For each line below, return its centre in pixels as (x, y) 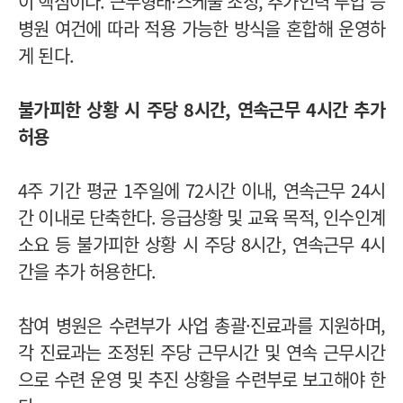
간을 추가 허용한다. (87, 272)
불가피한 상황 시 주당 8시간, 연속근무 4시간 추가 (201, 110)
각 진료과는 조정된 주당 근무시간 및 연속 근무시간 (201, 353)
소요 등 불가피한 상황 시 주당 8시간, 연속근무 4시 (201, 245)
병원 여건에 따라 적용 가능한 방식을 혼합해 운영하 (201, 29)
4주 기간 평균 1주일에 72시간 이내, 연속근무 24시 (201, 191)
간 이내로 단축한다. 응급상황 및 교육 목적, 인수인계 (202, 218)
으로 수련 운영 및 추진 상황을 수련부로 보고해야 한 (201, 380)
